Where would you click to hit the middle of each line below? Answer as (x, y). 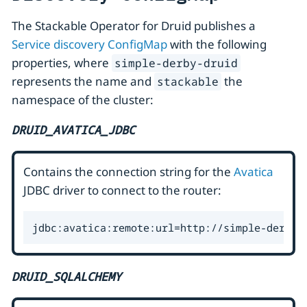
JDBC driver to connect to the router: (122, 191)
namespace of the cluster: (83, 100)
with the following (217, 45)
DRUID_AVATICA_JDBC (73, 130)
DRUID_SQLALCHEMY (66, 276)
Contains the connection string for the (128, 172)
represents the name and (83, 82)
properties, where (62, 63)
